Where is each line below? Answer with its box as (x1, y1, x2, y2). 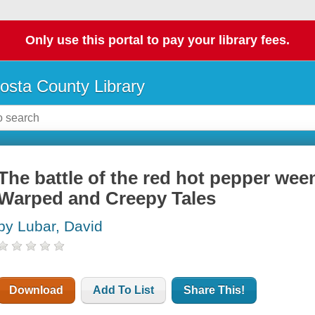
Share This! (184, 284, 245, 297)
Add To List (93, 284, 155, 297)
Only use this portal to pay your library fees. (25, 33, 290, 48)
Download (9, 284, 64, 297)
